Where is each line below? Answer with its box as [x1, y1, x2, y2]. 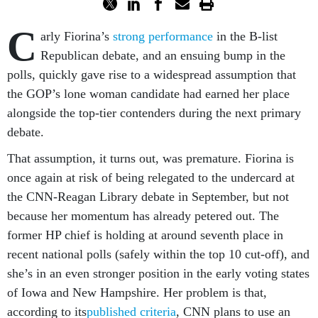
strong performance [113, 29, 216, 43]
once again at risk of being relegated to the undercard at [7, 170, 295, 185]
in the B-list [216, 29, 278, 43]
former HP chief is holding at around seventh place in [7, 228, 283, 242]
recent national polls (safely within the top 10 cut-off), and [7, 247, 309, 261]
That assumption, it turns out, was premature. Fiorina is [7, 151, 294, 165]
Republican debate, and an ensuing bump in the [40, 48, 285, 62]
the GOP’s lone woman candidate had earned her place [7, 87, 290, 101]
